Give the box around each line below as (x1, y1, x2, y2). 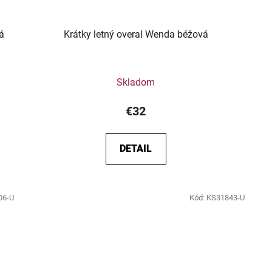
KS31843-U (206, 192, 245, 202)
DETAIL (120, 142, 152, 154)
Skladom (117, 76, 155, 88)
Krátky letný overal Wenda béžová (63, 28, 208, 40)
